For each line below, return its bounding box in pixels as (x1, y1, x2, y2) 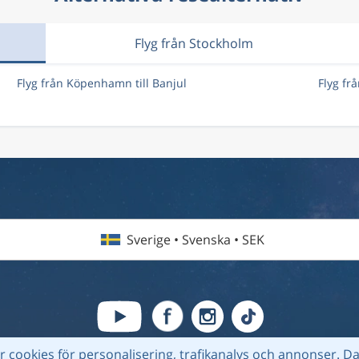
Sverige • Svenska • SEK (127, 231, 264, 248)
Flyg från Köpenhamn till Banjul (16, 75, 187, 91)
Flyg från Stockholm (135, 34, 254, 52)
